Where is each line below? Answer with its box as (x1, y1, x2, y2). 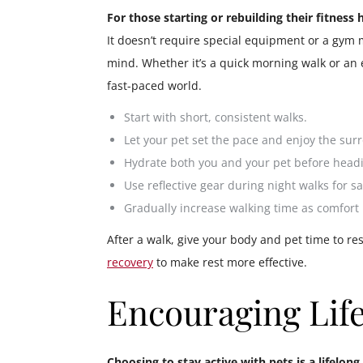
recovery (107, 254, 153, 271)
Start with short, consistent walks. (124, 109, 307, 125)
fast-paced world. (107, 77, 202, 93)
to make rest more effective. (153, 254, 307, 271)
